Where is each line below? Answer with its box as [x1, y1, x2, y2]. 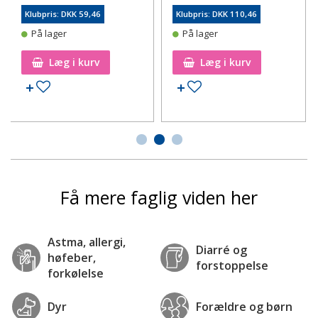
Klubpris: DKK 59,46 [24, 8, 101, 19]
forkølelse [48, 265, 104, 281]
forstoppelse [196, 257, 268, 273]
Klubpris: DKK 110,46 [176, 8, 258, 19]
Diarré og [196, 241, 247, 258]
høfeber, [48, 249, 96, 265]
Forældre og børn [196, 298, 292, 314]
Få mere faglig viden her [60, 185, 258, 209]
